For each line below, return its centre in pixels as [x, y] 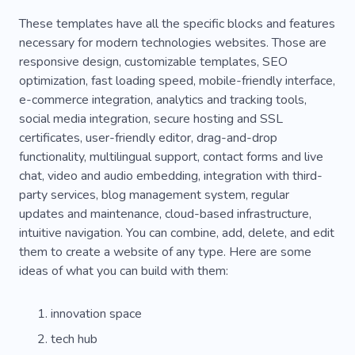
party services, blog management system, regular [154, 195]
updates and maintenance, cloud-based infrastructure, [165, 214]
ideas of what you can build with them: [124, 271]
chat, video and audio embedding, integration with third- [171, 176]
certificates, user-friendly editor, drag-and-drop [148, 137]
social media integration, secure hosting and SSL [151, 118]
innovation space [96, 313]
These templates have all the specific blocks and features [177, 23]
